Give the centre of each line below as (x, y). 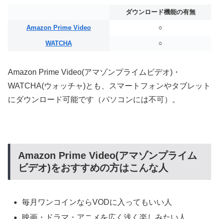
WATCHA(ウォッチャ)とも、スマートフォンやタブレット (109, 86)
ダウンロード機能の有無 (160, 12)
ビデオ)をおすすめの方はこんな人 (93, 167)
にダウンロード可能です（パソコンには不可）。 (94, 99)
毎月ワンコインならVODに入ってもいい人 (97, 202)
